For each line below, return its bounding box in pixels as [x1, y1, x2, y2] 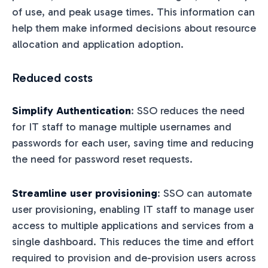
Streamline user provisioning [12, 186, 157, 200]
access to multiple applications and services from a [12, 218, 254, 232]
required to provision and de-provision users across [12, 251, 256, 264]
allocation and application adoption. [12, 37, 184, 51]
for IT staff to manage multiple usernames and [12, 120, 232, 133]
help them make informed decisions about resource [12, 21, 256, 35]
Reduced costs [12, 70, 93, 85]
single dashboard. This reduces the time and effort [12, 234, 254, 248]
